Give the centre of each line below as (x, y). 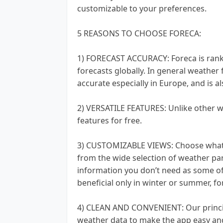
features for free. (110, 120)
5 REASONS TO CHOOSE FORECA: (139, 33)
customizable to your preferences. (142, 8)
